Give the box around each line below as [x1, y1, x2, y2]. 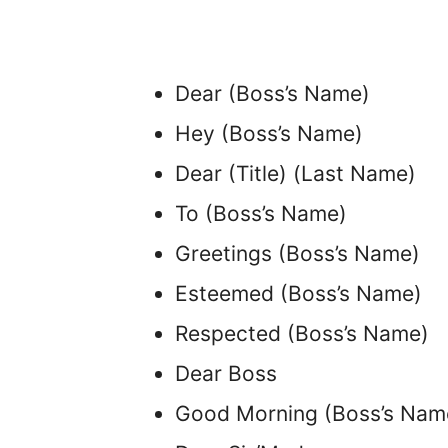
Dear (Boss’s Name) [175, 80, 370, 106]
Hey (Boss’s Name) [175, 120, 363, 146]
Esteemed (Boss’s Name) [175, 280, 422, 306]
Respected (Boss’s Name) [175, 320, 429, 346]
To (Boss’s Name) [175, 200, 347, 226]
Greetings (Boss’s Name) [175, 240, 420, 266]
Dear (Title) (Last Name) [175, 160, 416, 186]
